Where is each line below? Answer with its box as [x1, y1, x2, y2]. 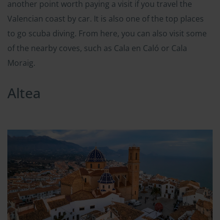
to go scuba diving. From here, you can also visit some [7, 28, 207, 39]
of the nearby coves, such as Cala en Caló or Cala [7, 43, 187, 54]
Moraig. [7, 57, 35, 69]
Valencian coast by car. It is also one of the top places [7, 13, 204, 25]
